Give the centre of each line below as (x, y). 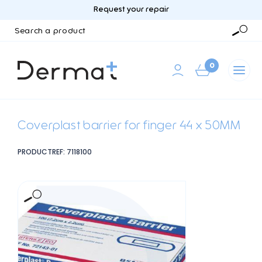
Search (18, 25)
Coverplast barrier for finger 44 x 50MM (129, 125)
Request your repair (131, 10)
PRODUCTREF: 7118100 (55, 152)
